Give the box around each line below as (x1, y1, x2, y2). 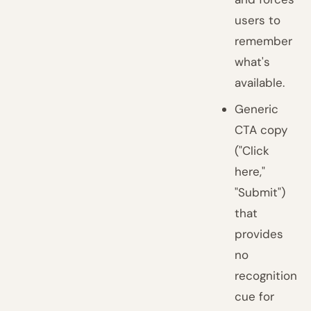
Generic (235, 101, 279, 117)
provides (235, 226, 284, 242)
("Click (235, 143, 270, 158)
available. (235, 75, 285, 90)
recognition (235, 268, 298, 283)
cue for (235, 289, 275, 304)
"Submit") (235, 185, 286, 200)
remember (235, 33, 293, 49)
